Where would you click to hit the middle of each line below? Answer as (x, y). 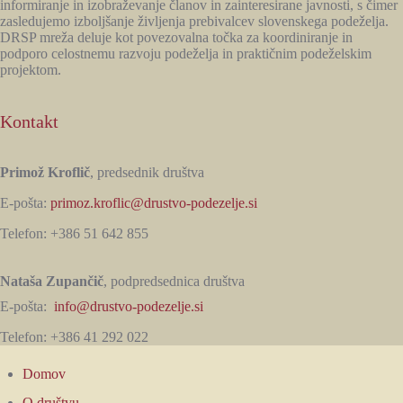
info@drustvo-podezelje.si (129, 306)
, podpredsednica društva (174, 281)
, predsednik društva (147, 172)
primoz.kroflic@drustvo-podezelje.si (154, 202)
